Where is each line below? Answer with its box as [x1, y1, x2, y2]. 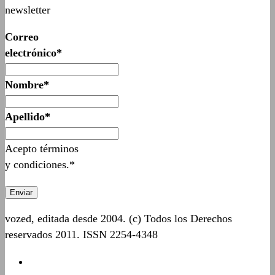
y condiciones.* [5, 158, 75, 171]
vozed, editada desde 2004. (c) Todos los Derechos [5, 212, 232, 225]
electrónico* [5, 47, 62, 60]
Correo [5, 31, 39, 44]
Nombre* [5, 79, 49, 91]
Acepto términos [5, 142, 79, 155]
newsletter [5, 4, 50, 17]
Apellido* [5, 110, 50, 123]
